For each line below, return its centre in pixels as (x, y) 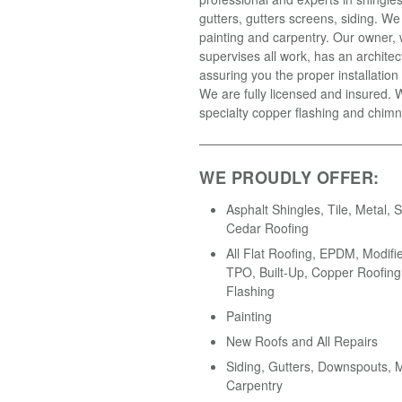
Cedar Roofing (267, 227)
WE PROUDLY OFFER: (289, 177)
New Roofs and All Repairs (302, 341)
